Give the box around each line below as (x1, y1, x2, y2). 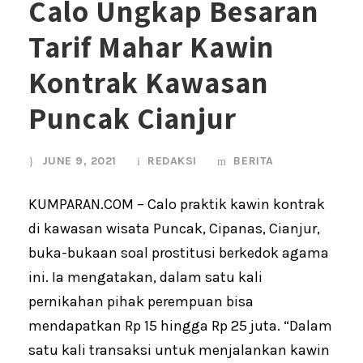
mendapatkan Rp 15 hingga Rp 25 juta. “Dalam (28, 316, 332, 335)
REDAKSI (147, 153, 197, 168)
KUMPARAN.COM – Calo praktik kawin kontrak (28, 194, 325, 213)
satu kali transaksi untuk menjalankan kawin (28, 340, 330, 359)
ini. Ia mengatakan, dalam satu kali (28, 267, 263, 286)
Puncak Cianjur (28, 97, 237, 138)
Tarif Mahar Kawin (28, 26, 275, 66)
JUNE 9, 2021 (41, 153, 117, 168)
